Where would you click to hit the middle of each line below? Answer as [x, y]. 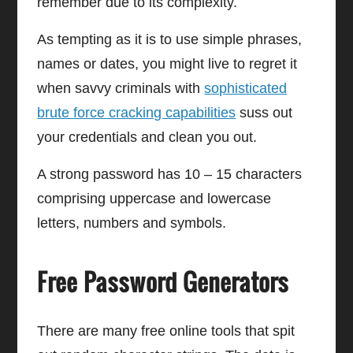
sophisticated [246, 88]
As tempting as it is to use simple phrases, [170, 39]
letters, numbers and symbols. [134, 223]
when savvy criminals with [121, 88]
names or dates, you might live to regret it [167, 63]
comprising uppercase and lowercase [154, 198]
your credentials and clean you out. [147, 137]
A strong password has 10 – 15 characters [170, 174]
